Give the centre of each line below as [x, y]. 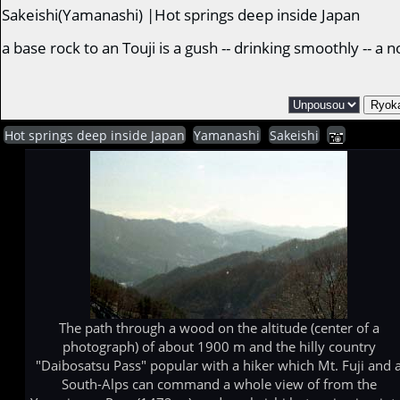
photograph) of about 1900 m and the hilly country [219, 346]
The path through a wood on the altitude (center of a [219, 328]
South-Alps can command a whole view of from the [219, 384]
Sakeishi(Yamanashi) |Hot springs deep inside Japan [181, 15]
